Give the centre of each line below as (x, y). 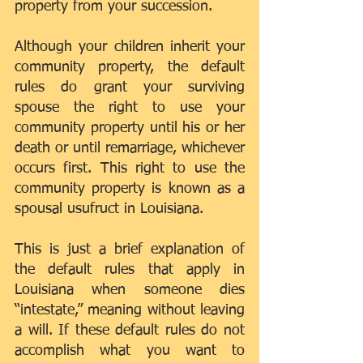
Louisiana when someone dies (130, 290)
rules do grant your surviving (130, 88)
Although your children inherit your (130, 47)
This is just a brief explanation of (130, 250)
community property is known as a (130, 189)
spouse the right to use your (130, 108)
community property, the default (130, 67)
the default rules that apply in (130, 270)
